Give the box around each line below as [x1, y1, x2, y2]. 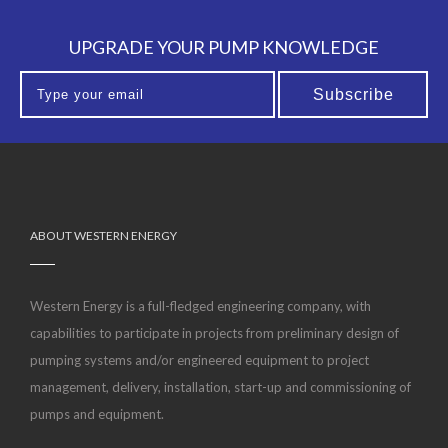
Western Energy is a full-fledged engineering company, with [30, 298, 371, 315]
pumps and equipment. [30, 406, 164, 423]
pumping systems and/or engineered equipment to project [30, 352, 369, 369]
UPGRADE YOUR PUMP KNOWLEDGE [69, 36, 379, 59]
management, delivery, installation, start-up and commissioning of [30, 379, 411, 396]
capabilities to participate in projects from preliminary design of [30, 325, 399, 342]
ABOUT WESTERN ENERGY [30, 228, 177, 244]
